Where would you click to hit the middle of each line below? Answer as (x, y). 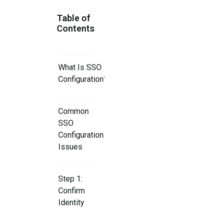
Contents (75, 29)
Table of (73, 18)
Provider (73, 215)
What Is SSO (80, 68)
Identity (72, 203)
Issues (71, 147)
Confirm (72, 191)
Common (74, 111)
